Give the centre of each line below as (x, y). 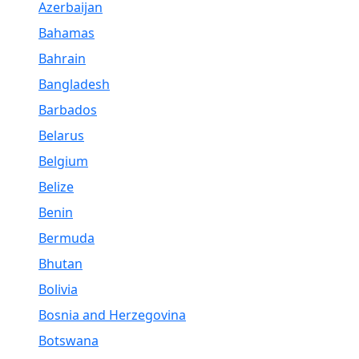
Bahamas (67, 33)
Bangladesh (74, 84)
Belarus (61, 135)
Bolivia (58, 289)
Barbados (68, 110)
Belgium (63, 161)
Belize (56, 187)
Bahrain (62, 58)
